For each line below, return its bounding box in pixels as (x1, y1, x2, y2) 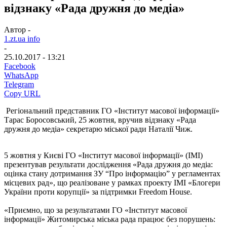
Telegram (4, 80, 34, 89)
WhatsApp (4, 70, 39, 80)
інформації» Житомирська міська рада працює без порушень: (4, 214, 215, 223)
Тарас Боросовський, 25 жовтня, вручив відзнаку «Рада (4, 115, 196, 124)
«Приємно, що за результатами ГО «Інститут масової (4, 205, 187, 214)
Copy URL (4, 89, 41, 98)
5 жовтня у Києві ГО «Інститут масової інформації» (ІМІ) (4, 150, 203, 160)
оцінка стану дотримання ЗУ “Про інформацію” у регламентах (4, 169, 220, 178)
